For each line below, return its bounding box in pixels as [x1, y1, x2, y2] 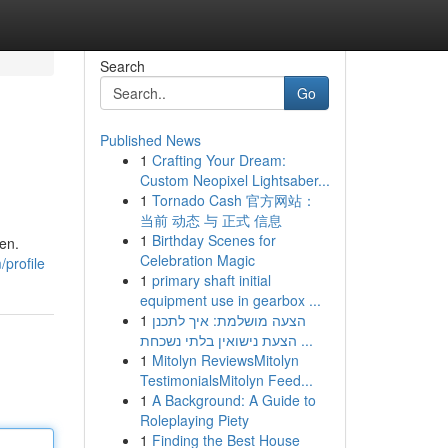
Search [99, 56, 145, 76]
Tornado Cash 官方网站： [151, 190, 316, 210]
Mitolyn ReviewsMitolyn [151, 350, 299, 370]
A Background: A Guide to [151, 390, 316, 410]
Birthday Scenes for [151, 230, 276, 250]
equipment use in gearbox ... [139, 290, 321, 310]
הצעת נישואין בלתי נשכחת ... [296, 330, 313, 350]
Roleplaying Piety [139, 410, 249, 430]
